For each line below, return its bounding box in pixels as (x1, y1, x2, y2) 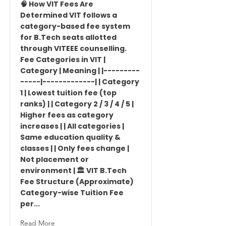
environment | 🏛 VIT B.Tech (20, 165, 127, 176)
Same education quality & (20, 132, 121, 142)
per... (20, 199, 40, 209)
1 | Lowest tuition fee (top (20, 88, 117, 98)
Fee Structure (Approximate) (20, 177, 134, 187)
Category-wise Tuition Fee (20, 188, 124, 198)
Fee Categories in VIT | (20, 54, 105, 65)
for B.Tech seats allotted (20, 32, 117, 42)
